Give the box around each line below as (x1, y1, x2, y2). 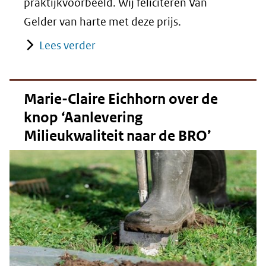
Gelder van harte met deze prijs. (24, 14, 181, 28)
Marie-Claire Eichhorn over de (24, 90, 218, 108)
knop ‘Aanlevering (24, 108, 142, 126)
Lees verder (39, 38, 96, 52)
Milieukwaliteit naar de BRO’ (24, 126, 211, 145)
